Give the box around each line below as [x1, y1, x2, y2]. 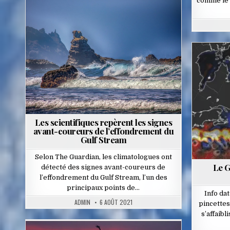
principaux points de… [67, 184, 140, 192]
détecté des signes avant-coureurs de [41, 163, 166, 171]
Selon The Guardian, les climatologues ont [34, 153, 172, 161]
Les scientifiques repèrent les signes [34, 117, 172, 128]
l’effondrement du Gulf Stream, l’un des [39, 174, 167, 182]
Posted [69, 18, 93, 27]
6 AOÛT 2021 [99, 198, 132, 207]
